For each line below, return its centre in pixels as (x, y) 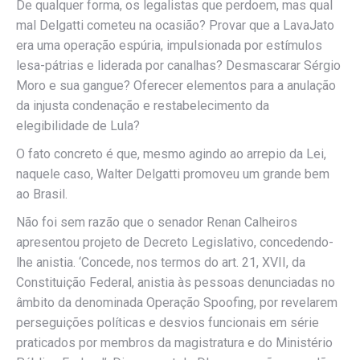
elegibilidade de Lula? (78, 126)
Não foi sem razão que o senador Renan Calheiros (157, 222)
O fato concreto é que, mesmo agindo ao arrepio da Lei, (171, 154)
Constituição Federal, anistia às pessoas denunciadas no (176, 282)
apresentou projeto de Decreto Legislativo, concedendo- (175, 242)
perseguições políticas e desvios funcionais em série (168, 323)
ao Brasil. (42, 194)
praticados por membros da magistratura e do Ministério (174, 343)
